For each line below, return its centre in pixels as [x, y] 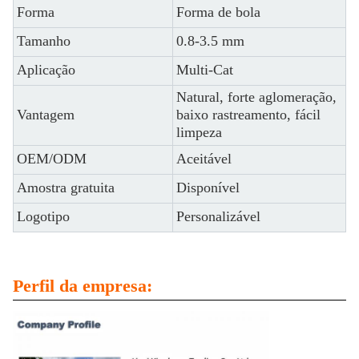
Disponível [208, 188]
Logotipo [43, 216]
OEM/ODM [52, 159]
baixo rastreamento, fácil [248, 115]
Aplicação [46, 70]
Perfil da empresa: [83, 286]
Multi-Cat [205, 70]
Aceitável [204, 159]
